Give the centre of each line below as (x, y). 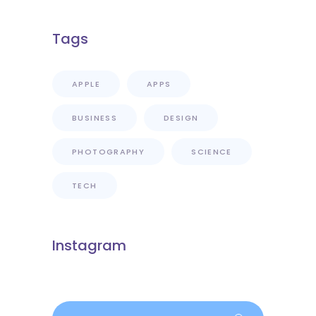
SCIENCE (212, 151)
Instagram (89, 245)
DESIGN (181, 117)
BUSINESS (95, 117)
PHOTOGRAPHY (109, 151)
